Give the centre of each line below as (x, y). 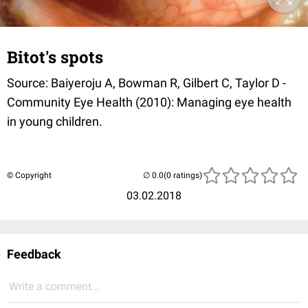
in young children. (55, 122)
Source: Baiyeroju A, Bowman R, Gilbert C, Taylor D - (146, 83)
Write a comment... (54, 287)
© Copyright (29, 176)
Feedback (34, 254)
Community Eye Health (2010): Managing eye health (149, 102)
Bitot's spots (55, 57)
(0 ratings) (183, 176)
